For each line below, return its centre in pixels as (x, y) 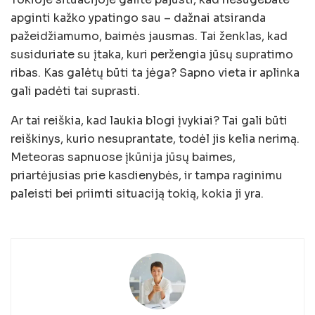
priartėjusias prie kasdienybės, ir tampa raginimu (147, 175)
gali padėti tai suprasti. (75, 91)
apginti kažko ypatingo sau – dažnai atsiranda (138, 18)
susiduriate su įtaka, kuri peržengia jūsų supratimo (152, 54)
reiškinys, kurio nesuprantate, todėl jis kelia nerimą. (155, 139)
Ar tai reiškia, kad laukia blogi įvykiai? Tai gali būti (149, 120)
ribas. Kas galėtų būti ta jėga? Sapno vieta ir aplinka (155, 72)
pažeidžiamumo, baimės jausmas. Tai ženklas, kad (149, 36)
